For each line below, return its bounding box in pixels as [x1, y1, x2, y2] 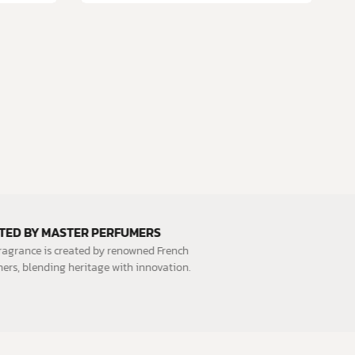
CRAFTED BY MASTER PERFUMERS [3, 222, 197, 242]
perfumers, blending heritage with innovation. [3, 258, 227, 276]
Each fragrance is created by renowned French [3, 242, 225, 259]
